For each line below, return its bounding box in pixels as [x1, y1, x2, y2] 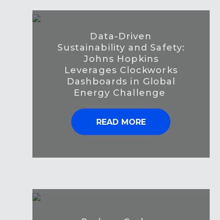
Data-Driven [90, 31, 152, 42]
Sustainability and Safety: [57, 42, 185, 54]
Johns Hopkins [83, 54, 159, 65]
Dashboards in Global [66, 76, 176, 87]
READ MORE [96, 117, 146, 127]
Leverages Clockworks [64, 65, 178, 76]
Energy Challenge [73, 87, 169, 99]
